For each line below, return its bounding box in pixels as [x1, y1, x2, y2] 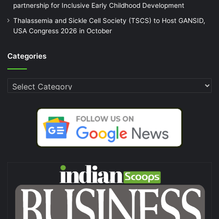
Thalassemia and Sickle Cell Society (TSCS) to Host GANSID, [13, 16, 205, 24]
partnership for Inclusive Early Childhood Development [13, 1, 184, 9]
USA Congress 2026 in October [13, 26, 112, 35]
